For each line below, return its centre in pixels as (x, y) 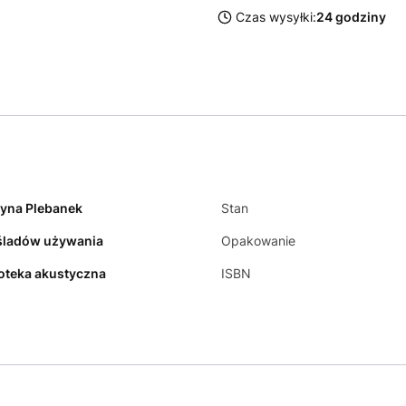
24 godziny (351, 17)
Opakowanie (258, 241)
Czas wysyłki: (276, 17)
